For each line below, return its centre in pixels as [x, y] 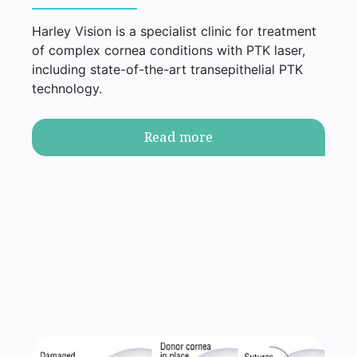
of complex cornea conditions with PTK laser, [168, 50]
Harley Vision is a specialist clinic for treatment [174, 31]
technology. [67, 88]
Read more [178, 137]
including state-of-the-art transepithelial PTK [167, 69]
